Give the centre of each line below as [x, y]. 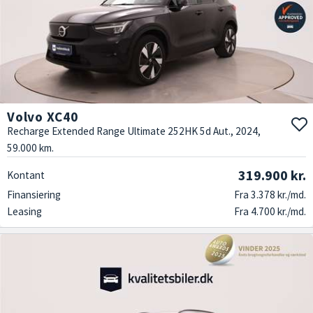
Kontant [26, 175]
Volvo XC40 [43, 116]
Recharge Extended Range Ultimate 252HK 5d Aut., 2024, [134, 131]
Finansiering [34, 194]
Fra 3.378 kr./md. [270, 194]
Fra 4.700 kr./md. [270, 211]
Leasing [24, 211]
